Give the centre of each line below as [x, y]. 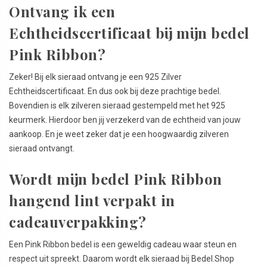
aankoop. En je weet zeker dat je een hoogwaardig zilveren [119, 134]
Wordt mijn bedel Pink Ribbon [116, 178]
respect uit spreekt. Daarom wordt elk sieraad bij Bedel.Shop [122, 258]
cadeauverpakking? [78, 221]
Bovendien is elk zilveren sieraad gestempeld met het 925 [117, 105]
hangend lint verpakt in [92, 200]
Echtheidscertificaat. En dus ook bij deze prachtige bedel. [115, 91]
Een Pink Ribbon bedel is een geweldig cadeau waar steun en [123, 244]
